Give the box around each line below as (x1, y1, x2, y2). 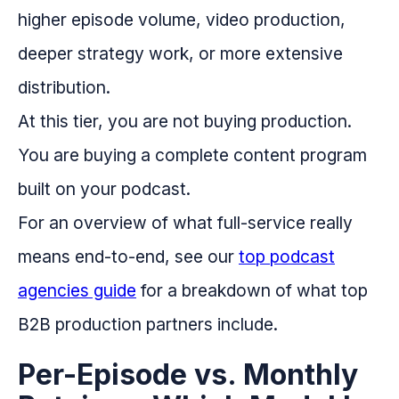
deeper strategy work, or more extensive (18, 43, 343, 65)
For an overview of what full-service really (18, 212, 353, 234)
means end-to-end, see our (18, 246, 239, 268)
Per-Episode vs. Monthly (18, 357, 358, 393)
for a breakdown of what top (136, 280, 368, 302)
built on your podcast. (18, 178, 191, 200)
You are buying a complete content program (18, 144, 367, 167)
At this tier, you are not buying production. (18, 110, 352, 133)
